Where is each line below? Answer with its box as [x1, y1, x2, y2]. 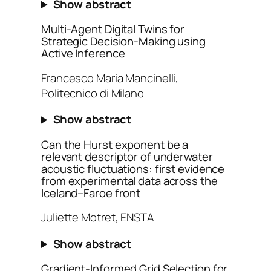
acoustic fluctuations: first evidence [41, 160, 225, 177]
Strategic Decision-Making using [41, 33, 206, 50]
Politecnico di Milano [41, 85, 144, 101]
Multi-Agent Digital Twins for [41, 21, 185, 38]
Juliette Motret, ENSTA [41, 209, 154, 226]
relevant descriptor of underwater [41, 148, 213, 165]
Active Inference [41, 45, 125, 62]
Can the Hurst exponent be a [41, 136, 189, 152]
